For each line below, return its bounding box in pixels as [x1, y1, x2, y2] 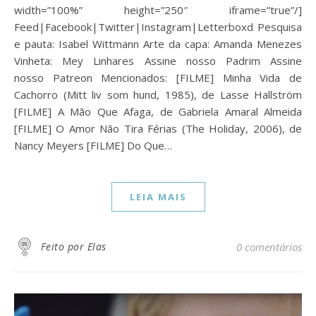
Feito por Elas [40, 239, 107, 253]
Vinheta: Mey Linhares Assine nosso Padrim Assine [14, 53, 302, 68]
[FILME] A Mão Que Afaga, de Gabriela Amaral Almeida [14, 104, 302, 119]
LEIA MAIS [129, 190, 187, 203]
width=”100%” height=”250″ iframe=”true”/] [14, 2, 302, 17]
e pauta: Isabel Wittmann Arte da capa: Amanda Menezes [14, 36, 302, 51]
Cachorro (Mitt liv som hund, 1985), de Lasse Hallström [14, 87, 302, 102]
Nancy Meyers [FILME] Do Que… [14, 138, 172, 152]
